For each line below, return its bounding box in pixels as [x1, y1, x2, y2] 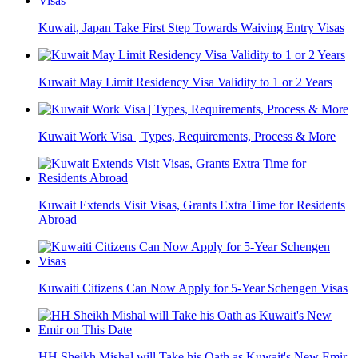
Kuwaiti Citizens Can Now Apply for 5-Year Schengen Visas [38, 281, 348, 296]
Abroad [38, 213, 77, 227]
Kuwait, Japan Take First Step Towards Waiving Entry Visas [38, 21, 344, 35]
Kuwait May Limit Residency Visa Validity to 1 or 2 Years [38, 75, 332, 89]
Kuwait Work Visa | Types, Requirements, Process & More [38, 129, 336, 144]
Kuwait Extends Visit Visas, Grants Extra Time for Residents [38, 198, 345, 213]
